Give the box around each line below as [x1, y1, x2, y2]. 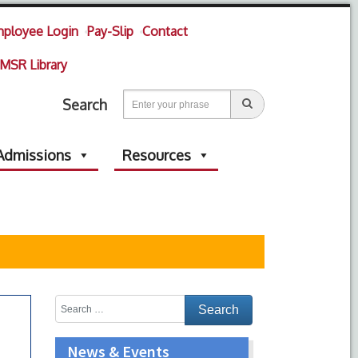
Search [62, 95, 107, 113]
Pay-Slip [86, 23, 133, 39]
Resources [121, 146, 191, 164]
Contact [141, 23, 188, 39]
